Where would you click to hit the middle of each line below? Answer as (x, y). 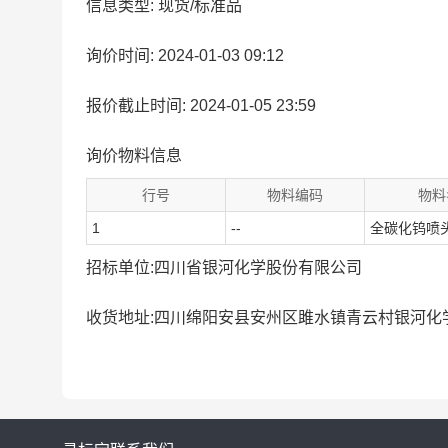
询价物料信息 (134, 155)
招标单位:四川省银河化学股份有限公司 (224, 267)
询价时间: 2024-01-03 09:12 (185, 55)
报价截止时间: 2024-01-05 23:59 (201, 105)
